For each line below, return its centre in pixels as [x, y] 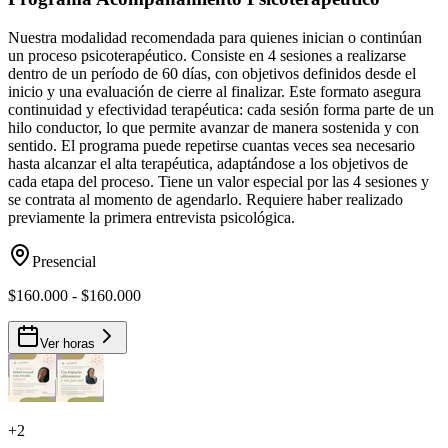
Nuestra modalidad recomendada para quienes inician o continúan [215, 37]
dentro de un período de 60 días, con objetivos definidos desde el [212, 73]
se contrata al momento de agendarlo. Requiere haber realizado [205, 199]
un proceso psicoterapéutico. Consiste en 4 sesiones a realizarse [207, 55]
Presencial [64, 261]
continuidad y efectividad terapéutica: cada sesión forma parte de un [221, 109]
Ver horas [67, 343]
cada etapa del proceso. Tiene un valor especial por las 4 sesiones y [218, 181]
